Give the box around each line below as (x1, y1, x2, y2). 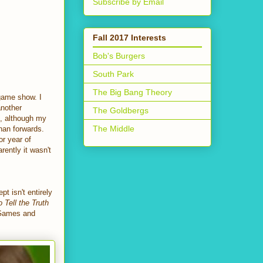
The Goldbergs (93, 105, 149, 115)
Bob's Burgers (93, 50, 145, 60)
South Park (93, 69, 134, 79)
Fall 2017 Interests (93, 32, 166, 42)
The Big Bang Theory (93, 87, 172, 97)
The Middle (93, 123, 134, 133)
